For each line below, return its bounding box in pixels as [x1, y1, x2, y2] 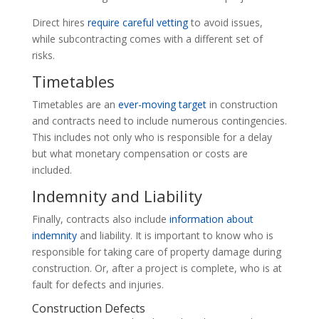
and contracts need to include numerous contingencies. [31, 113, 287, 127]
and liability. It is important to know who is [76, 228, 273, 242]
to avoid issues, [187, 15, 263, 29]
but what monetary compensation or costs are [31, 146, 248, 160]
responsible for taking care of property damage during [31, 244, 281, 258]
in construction [206, 97, 278, 111]
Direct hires [31, 15, 88, 29]
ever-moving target [117, 97, 206, 111]
